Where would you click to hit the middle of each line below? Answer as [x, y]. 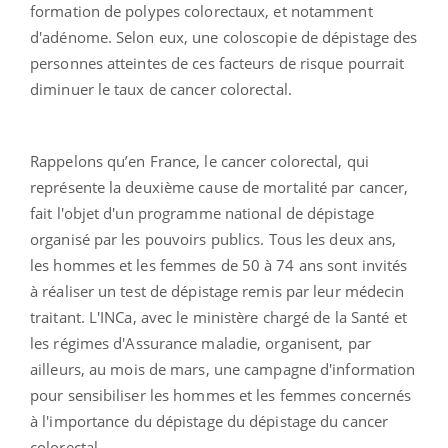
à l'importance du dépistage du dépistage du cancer [209, 420]
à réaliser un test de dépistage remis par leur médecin [217, 290]
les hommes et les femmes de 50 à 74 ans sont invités [219, 264]
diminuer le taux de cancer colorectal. [161, 88]
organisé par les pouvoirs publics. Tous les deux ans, [213, 238]
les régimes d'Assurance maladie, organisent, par [200, 342]
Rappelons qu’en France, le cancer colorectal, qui [199, 160]
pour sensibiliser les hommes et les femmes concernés [221, 394]
